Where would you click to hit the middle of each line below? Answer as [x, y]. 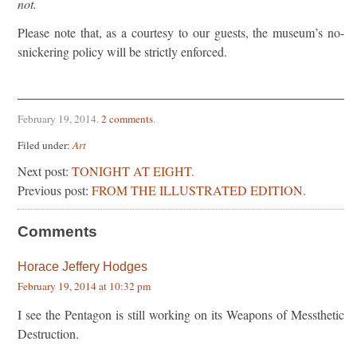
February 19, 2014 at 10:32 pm [84, 286]
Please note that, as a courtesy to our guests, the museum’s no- [181, 32]
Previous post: [55, 190]
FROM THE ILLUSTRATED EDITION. [199, 190]
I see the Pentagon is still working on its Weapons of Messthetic [181, 314]
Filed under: [45, 145]
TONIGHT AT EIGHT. [133, 171]
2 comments [127, 119]
